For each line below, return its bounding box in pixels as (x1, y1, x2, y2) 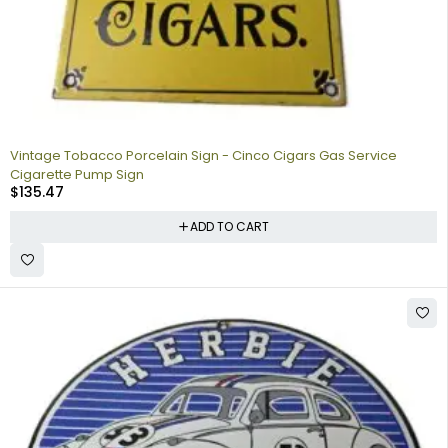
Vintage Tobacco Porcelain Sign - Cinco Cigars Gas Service (10, 145, 397, 165)
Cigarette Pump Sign (10, 164, 144, 184)
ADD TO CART (189, 217, 269, 235)
